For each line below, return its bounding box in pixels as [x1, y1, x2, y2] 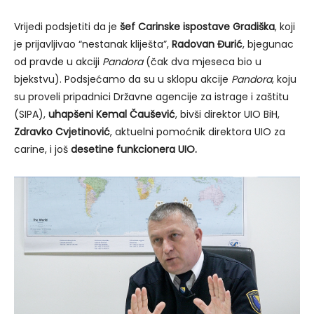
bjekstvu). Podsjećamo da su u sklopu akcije [14, 71, 231, 86]
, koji [275, 19, 295, 34]
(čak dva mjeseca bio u [143, 54, 261, 69]
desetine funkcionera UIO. [71, 142, 197, 156]
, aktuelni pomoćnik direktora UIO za [110, 124, 285, 139]
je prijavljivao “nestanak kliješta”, [14, 36, 172, 51]
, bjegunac [243, 36, 294, 51]
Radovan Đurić [172, 36, 243, 51]
